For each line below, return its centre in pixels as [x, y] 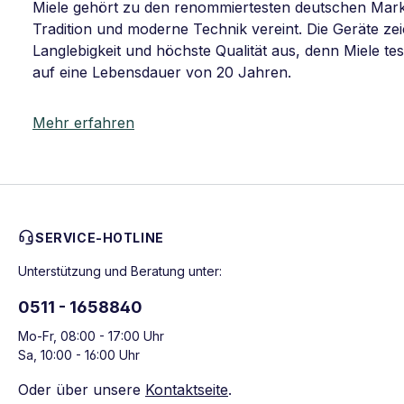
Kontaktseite [187, 390]
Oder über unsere [82, 390]
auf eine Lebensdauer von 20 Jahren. [162, 72]
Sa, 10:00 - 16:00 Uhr [79, 355]
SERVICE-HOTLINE [100, 238]
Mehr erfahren [83, 123]
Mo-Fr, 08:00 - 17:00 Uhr [91, 336]
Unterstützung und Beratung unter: [120, 271]
